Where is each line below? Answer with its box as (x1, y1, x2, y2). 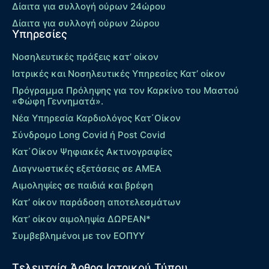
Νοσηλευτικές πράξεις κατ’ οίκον (12, 51, 159, 63)
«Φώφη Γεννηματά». (12, 95, 103, 107)
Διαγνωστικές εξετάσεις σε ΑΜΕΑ (12, 163, 162, 175)
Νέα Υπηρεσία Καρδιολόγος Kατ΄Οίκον (12, 112, 181, 124)
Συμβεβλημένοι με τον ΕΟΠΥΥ (12, 230, 145, 242)
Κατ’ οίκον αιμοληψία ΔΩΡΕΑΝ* (12, 213, 151, 225)
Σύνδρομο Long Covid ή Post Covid (12, 129, 165, 141)
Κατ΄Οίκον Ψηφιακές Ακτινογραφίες (12, 146, 172, 158)
